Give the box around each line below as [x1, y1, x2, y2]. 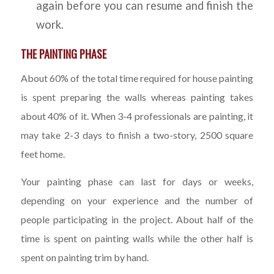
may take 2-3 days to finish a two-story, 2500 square [20, 129, 254, 141]
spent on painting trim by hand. [20, 251, 149, 263]
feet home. [20, 148, 67, 160]
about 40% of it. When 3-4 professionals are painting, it [20, 110, 254, 122]
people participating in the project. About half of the [20, 213, 254, 225]
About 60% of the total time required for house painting [20, 72, 254, 84]
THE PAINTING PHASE [20, 46, 106, 62]
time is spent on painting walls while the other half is [20, 232, 254, 244]
